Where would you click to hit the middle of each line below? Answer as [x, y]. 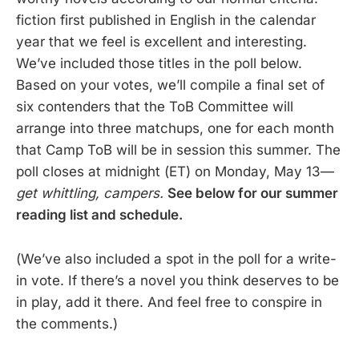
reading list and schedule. [99, 215]
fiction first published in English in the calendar [166, 20]
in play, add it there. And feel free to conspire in [169, 302]
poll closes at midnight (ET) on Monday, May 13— [175, 172]
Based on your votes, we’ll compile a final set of [170, 85]
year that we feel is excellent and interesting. [161, 42]
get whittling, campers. [90, 194]
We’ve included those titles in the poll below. [159, 64]
